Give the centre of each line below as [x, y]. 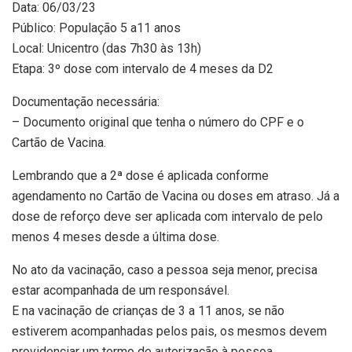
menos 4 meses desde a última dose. [115, 237]
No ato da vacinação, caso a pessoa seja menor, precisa [165, 270]
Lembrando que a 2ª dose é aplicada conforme [140, 176]
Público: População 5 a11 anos [96, 28]
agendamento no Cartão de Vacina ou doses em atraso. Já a [176, 196]
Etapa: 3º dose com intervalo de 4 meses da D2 [143, 69]
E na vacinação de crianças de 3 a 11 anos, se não [148, 311]
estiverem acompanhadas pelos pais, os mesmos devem [169, 331]
